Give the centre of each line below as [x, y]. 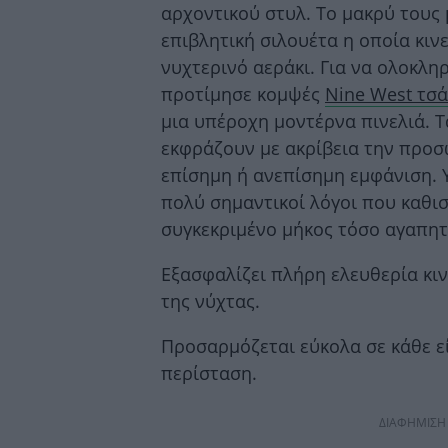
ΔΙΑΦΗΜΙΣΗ [412, 422]
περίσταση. [209, 372]
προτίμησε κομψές [243, 93]
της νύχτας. [210, 300]
